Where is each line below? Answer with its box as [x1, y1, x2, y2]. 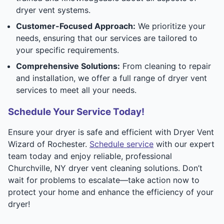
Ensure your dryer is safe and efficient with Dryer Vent [8, 126, 214, 137]
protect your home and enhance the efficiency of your [8, 186, 213, 197]
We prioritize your [135, 20, 205, 31]
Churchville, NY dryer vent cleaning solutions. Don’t [8, 162, 202, 173]
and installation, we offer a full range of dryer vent [16, 72, 207, 83]
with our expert [153, 138, 214, 149]
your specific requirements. [16, 44, 119, 55]
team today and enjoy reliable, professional [8, 150, 172, 161]
